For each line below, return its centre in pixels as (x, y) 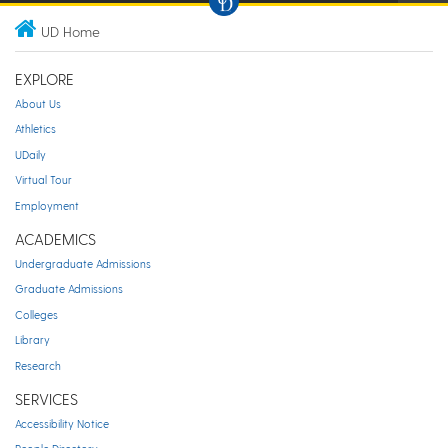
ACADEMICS (55, 239)
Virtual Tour (43, 180)
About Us (38, 103)
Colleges (36, 314)
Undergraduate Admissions (83, 263)
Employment (47, 205)
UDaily (30, 154)
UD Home (70, 32)
